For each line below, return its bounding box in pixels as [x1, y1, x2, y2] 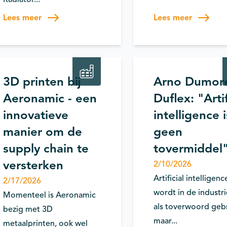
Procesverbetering [7, 28, 60, 35]
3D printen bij [3, 74, 81, 89]
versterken [3, 158, 63, 173]
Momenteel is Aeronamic [3, 190, 96, 200]
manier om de [3, 124, 82, 139]
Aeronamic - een [3, 91, 97, 106]
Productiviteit [141, 34, 180, 42]
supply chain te [3, 141, 89, 156]
